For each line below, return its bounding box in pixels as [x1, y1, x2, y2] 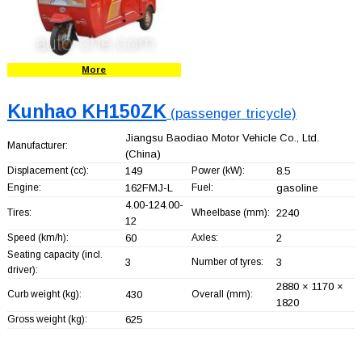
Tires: [6, 206, 32, 218]
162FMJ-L [124, 181, 173, 194]
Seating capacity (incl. [6, 248, 103, 260]
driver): [6, 263, 38, 276]
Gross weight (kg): [6, 313, 87, 325]
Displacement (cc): [6, 164, 89, 176]
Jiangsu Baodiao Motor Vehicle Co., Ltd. [124, 131, 319, 144]
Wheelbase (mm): [191, 206, 270, 218]
